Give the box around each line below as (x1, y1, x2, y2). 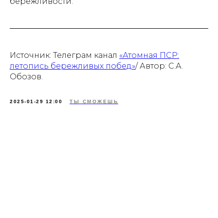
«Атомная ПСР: (119, 51, 179, 60)
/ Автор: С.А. (135, 61, 183, 71)
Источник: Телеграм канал (10, 51, 119, 60)
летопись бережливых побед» (10, 61, 135, 71)
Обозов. (10, 72, 43, 82)
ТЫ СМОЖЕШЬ (70, 99, 118, 105)
